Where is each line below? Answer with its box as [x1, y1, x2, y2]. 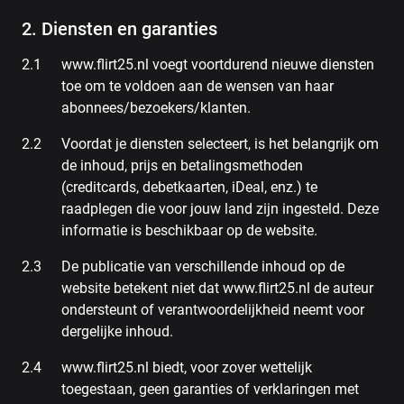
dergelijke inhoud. [61, 323, 173, 340]
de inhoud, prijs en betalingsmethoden [61, 157, 303, 174]
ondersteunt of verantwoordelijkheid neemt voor [61, 301, 364, 318]
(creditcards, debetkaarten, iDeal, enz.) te [61, 179, 317, 196]
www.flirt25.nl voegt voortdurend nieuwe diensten [61, 56, 374, 73]
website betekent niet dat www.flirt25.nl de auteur [61, 280, 373, 297]
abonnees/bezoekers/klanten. [61, 99, 251, 116]
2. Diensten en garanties [22, 18, 217, 40]
